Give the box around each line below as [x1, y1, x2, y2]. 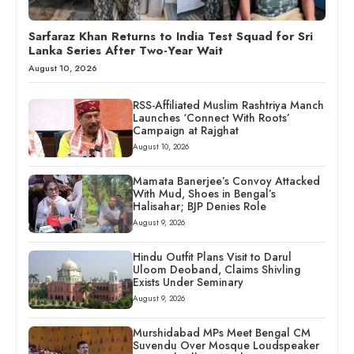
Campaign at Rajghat [132, 122, 239, 139]
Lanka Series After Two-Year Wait [28, 42, 223, 60]
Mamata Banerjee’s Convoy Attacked [132, 173, 320, 190]
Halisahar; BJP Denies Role [132, 198, 266, 215]
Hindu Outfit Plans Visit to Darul [132, 249, 292, 265]
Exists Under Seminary [132, 274, 243, 291]
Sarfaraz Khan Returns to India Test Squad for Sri [28, 28, 313, 46]
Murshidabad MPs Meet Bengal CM [132, 325, 311, 341]
